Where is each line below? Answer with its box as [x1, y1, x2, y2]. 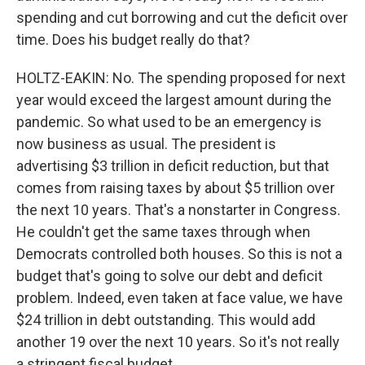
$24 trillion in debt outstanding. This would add [16, 311, 315, 328]
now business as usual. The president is [16, 135, 276, 152]
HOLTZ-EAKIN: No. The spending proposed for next [16, 69, 345, 86]
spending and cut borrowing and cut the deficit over [16, 9, 348, 26]
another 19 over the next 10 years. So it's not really [16, 333, 340, 350]
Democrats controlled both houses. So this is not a [16, 245, 342, 262]
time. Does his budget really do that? [16, 31, 250, 48]
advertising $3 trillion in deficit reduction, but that [16, 157, 329, 174]
